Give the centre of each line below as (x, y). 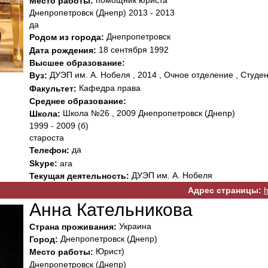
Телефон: (49, 150)
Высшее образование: (77, 63)
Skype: (43, 163)
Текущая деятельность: (79, 176)
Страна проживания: (73, 226)
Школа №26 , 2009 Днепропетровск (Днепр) (148, 113)
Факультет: (53, 88)
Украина (134, 226)
